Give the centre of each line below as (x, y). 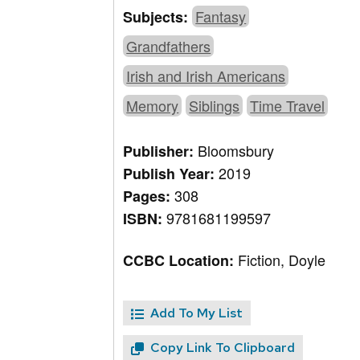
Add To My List (197, 313)
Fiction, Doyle (282, 260)
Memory (153, 106)
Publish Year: (171, 174)
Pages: (149, 196)
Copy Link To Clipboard (223, 348)
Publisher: (161, 151)
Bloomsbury (236, 151)
